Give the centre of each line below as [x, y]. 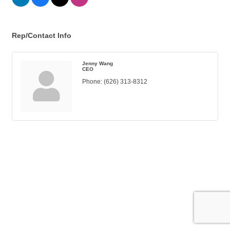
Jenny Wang [98, 64]
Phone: [92, 82]
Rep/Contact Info [42, 36]
